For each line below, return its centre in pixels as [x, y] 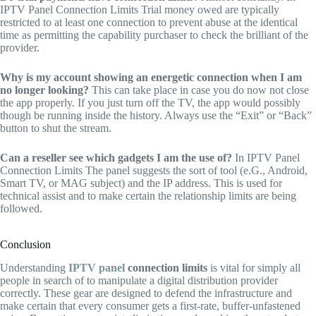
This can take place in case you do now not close [199, 90]
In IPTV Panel [266, 158]
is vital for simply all [254, 268]
